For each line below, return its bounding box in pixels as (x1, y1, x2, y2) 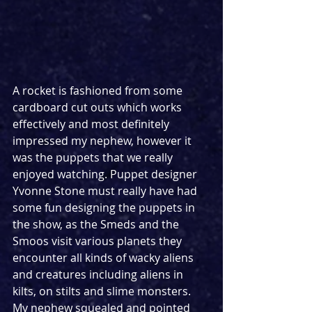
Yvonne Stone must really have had (13, 182, 200, 198)
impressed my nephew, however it (13, 132, 194, 148)
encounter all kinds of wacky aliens (13, 249, 196, 265)
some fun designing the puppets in (13, 199, 198, 215)
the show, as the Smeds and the (13, 216, 182, 232)
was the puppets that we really (13, 149, 175, 165)
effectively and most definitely (13, 116, 172, 132)
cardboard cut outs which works (13, 99, 185, 115)
